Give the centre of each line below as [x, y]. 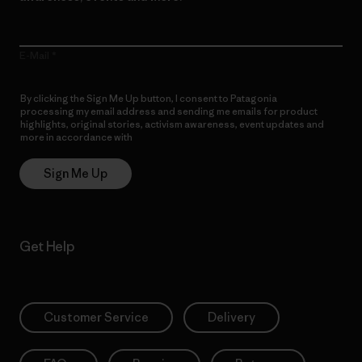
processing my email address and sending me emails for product [169, 111]
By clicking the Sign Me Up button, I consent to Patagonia [149, 98]
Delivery [232, 317]
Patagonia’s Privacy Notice [195, 137]
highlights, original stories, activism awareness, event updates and [172, 124]
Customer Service [96, 317]
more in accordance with [77, 137]
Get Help [47, 246]
